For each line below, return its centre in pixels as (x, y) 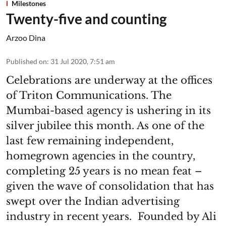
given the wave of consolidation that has (110, 186)
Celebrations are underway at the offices (109, 80)
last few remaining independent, (90, 141)
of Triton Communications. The (89, 96)
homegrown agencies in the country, (101, 156)
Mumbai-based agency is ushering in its (108, 111)
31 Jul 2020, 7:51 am (83, 62)
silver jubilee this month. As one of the (105, 126)
